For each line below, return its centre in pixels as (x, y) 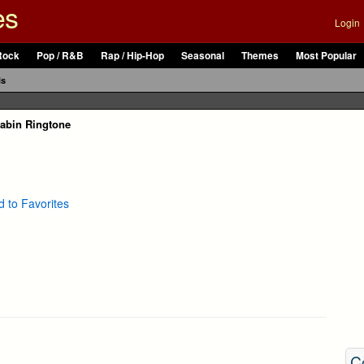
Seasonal (203, 56)
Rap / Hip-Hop (132, 56)
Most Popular (326, 56)
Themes (260, 56)
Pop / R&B (60, 56)
